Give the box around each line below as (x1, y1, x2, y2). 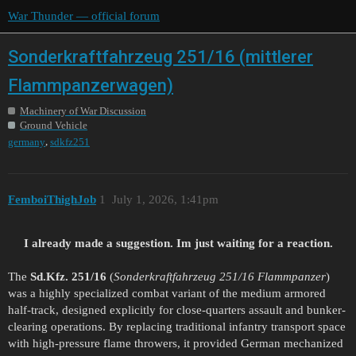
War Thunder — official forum (8, 10, 160, 22)
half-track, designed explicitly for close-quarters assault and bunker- (8, 304, 346, 317)
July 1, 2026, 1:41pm (111, 193, 219, 207)
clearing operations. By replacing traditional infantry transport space (8, 320, 346, 334)
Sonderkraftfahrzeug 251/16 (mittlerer (8, 46, 313, 67)
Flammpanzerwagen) (8, 75, 173, 96)
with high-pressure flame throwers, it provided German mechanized (8, 337, 343, 350)
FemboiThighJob (8, 193, 96, 207)
